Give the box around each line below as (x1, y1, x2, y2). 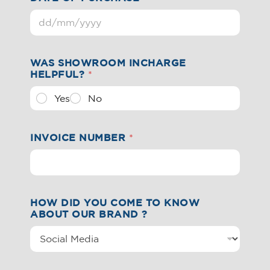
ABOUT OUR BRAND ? (30, 209, 148, 219)
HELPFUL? (30, 69, 88, 80)
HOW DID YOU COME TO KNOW (30, 197, 199, 208)
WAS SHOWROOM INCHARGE (30, 57, 186, 68)
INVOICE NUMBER (30, 132, 129, 143)
